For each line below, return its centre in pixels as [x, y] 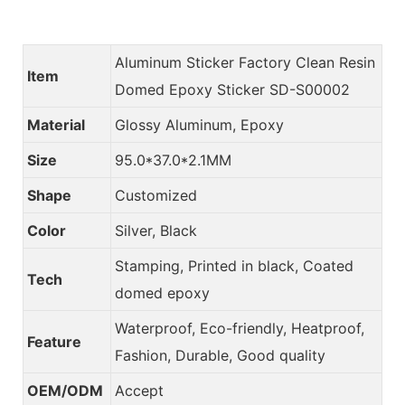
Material [56, 124]
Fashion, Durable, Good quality [220, 355]
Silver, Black [156, 230]
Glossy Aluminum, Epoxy [199, 124]
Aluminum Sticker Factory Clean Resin [245, 62]
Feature [54, 341]
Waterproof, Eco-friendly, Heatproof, [240, 328]
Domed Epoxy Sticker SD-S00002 [232, 89]
